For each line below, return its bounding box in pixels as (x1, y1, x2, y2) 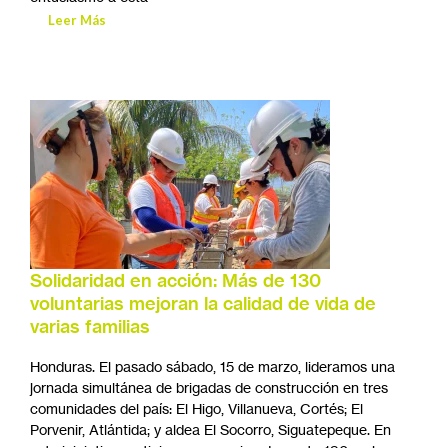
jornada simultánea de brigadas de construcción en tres (30, 379, 388, 397)
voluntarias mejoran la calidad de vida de (30, 292, 376, 316)
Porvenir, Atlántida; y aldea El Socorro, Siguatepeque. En (30, 421, 391, 439)
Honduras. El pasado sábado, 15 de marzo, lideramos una (30, 358, 395, 376)
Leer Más (48, 12, 106, 29)
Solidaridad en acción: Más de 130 (30, 269, 321, 293)
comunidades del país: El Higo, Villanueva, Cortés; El (30, 400, 363, 418)
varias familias (30, 315, 150, 339)
